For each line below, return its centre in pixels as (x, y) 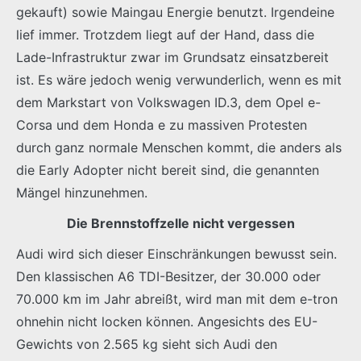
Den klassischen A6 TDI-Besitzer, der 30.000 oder (168, 277)
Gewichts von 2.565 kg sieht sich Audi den (147, 344)
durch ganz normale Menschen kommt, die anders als (179, 148)
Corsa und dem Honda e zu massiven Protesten (162, 125)
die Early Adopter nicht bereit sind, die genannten (168, 170)
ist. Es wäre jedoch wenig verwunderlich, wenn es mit (179, 80)
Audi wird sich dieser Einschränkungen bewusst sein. (176, 254)
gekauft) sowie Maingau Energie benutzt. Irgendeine (175, 12)
